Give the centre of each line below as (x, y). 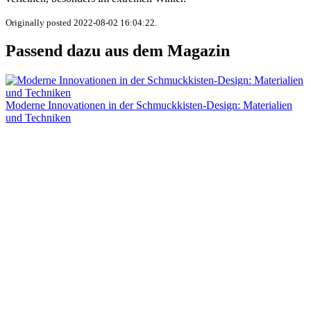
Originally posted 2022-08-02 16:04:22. (81, 22)
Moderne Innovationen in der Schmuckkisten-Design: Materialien (149, 106)
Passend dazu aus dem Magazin (118, 51)
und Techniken (38, 118)
